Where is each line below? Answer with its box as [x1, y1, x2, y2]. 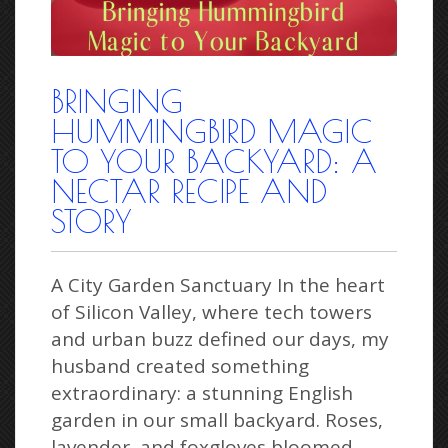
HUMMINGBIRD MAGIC [51, 111, 373, 150]
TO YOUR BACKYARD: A [51, 141, 377, 180]
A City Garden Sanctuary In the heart [51, 271, 385, 298]
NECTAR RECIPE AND [51, 171, 327, 210]
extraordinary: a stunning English [51, 379, 353, 406]
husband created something [51, 352, 309, 379]
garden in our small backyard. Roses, [51, 406, 383, 433]
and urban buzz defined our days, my [51, 325, 389, 352]
